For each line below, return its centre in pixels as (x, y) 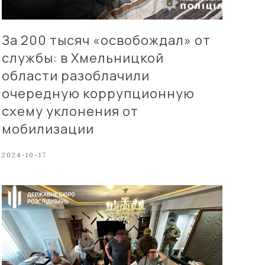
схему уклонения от (70, 111)
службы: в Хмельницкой (83, 58)
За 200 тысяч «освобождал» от (106, 40)
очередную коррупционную (98, 93)
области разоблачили (75, 75)
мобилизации (48, 129)
